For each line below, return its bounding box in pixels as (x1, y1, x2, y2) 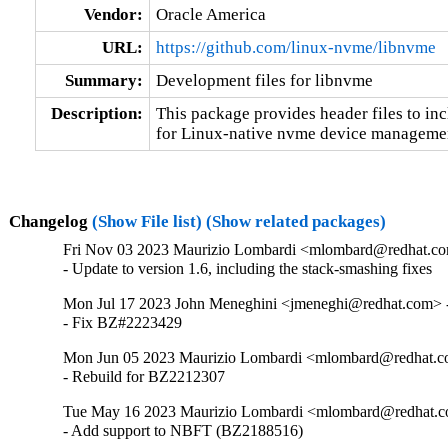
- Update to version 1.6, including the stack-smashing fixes (63, 260, 433, 278)
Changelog (8, 211, 92, 231)
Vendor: (83, 4, 143, 24)
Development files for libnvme (155, 70, 373, 90)
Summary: (64, 70, 143, 90)
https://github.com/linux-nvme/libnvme (155, 37, 436, 57)
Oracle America (155, 4, 266, 24)
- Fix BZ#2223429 (63, 314, 183, 332)
